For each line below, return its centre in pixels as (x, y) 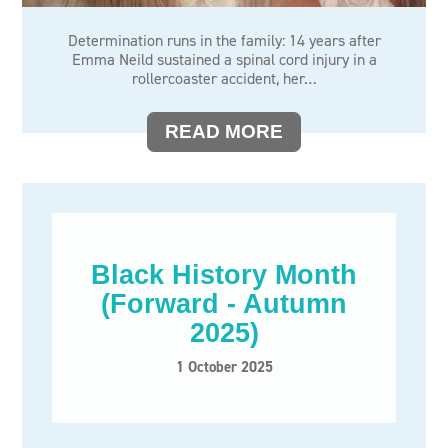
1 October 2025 (224, 366)
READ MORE (224, 131)
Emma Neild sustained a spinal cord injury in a (224, 59)
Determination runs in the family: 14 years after (224, 40)
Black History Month (224, 274)
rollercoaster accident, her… (224, 78)
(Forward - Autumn (224, 303)
